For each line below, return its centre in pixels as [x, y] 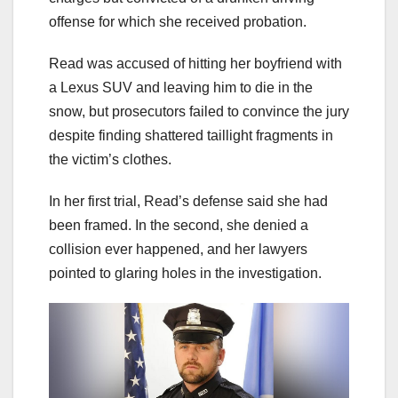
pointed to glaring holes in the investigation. [185, 274]
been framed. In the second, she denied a [179, 226]
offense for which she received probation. [178, 22]
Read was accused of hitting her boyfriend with [195, 64]
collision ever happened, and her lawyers [178, 250]
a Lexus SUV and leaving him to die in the [181, 88]
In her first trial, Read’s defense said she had [188, 202]
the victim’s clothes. [110, 160]
